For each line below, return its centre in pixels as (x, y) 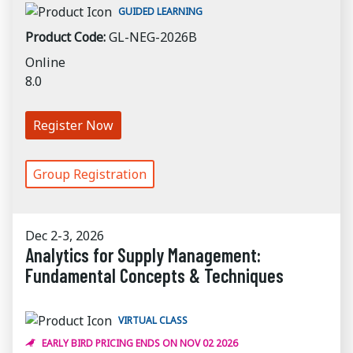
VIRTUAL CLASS (153, 320)
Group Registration (90, 174)
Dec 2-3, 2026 (65, 236)
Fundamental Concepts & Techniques (154, 275)
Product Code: (65, 37)
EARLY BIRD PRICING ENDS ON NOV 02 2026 (140, 343)
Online (45, 62)
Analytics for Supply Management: (143, 255)
